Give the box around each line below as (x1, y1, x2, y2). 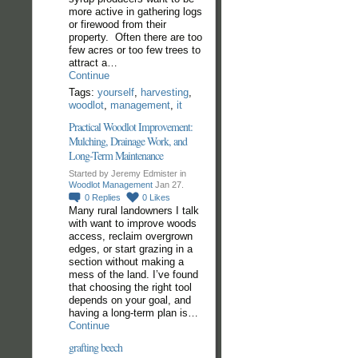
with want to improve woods (69, 217, 197, 229)
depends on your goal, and (69, 293, 191, 306)
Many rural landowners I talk (69, 204, 199, 217)
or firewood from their (69, 18, 166, 30)
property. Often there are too (69, 30, 202, 43)
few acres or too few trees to (69, 43, 201, 56)
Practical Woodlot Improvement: (69, 118, 193, 134)
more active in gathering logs (69, 5, 202, 18)
